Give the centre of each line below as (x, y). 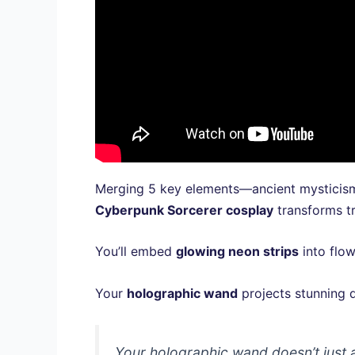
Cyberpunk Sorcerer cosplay (184, 210)
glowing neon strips (237, 252)
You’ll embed (136, 252)
